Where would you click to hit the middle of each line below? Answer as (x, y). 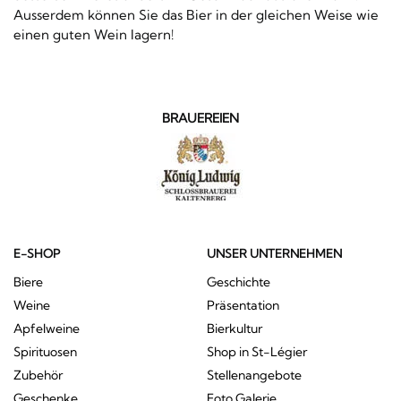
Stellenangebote (254, 375)
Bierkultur (234, 328)
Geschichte (238, 282)
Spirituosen (45, 351)
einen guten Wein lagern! (94, 34)
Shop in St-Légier (256, 351)
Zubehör (38, 375)
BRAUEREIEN (200, 118)
